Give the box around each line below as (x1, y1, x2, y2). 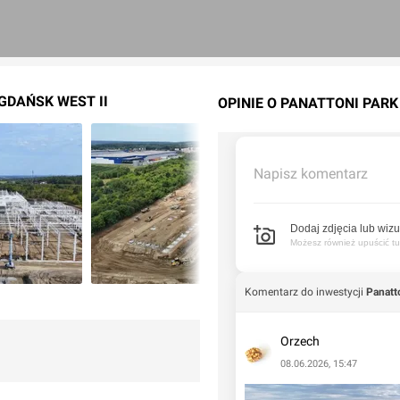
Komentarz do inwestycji (245, 286, 363, 298)
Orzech (280, 334, 320, 348)
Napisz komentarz (254, 165, 368, 182)
